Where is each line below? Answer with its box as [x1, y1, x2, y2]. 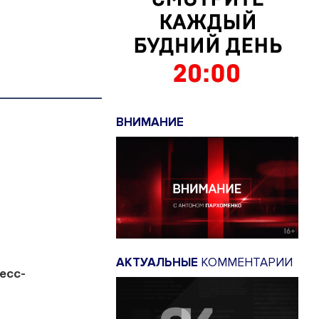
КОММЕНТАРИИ [198, 255, 293, 271]
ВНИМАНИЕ [116, 115, 184, 130]
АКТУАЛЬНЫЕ [116, 255, 198, 271]
